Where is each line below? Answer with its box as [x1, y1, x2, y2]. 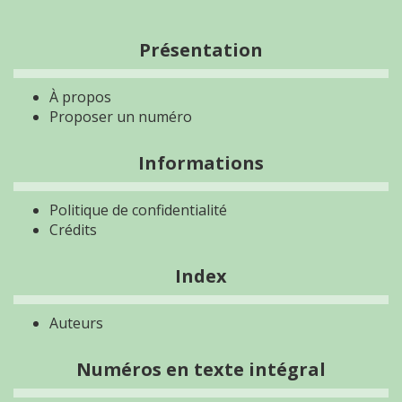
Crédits [49, 220, 97, 240]
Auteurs [49, 313, 103, 333]
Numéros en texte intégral [76, 357, 326, 381]
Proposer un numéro [49, 107, 192, 127]
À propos [49, 87, 111, 107]
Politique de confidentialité [49, 200, 227, 220]
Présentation [139, 38, 263, 62]
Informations [138, 151, 264, 175]
